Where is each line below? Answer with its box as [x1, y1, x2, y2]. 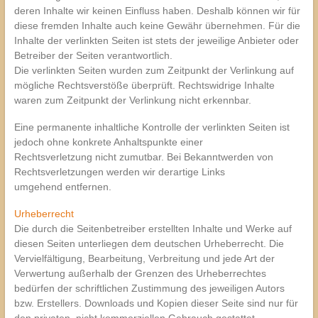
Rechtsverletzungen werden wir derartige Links [13, 165, 225, 177]
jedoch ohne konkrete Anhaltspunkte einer [13, 136, 203, 148]
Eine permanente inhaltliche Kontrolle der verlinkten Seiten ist [13, 121, 290, 133]
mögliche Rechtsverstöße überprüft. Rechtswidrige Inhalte [13, 79, 275, 91]
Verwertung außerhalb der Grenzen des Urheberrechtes [13, 267, 266, 279]
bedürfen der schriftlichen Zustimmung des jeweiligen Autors [13, 282, 285, 294]
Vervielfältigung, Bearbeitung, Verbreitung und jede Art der [13, 252, 275, 264]
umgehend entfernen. [13, 180, 111, 192]
